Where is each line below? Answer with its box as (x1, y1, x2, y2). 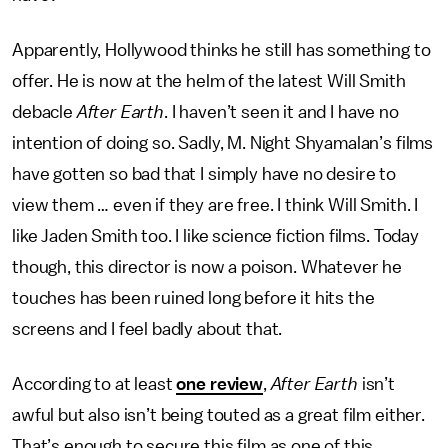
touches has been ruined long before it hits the (12, 289, 375, 307)
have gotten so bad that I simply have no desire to (12, 165, 396, 183)
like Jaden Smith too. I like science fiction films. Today (12, 227, 419, 245)
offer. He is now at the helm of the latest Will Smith (12, 72, 406, 90)
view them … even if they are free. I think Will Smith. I (12, 196, 419, 214)
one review (176, 375, 263, 393)
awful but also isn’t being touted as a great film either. (12, 406, 425, 424)
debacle (12, 103, 77, 121)
